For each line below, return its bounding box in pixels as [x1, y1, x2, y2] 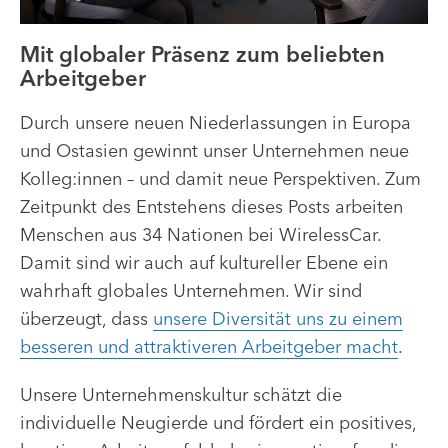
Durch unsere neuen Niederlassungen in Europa [20, 110, 411, 134]
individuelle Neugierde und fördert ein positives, [20, 410, 416, 434]
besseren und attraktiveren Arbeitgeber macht [20, 334, 398, 358]
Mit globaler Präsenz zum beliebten [20, 40, 385, 69]
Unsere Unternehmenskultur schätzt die [20, 382, 342, 406]
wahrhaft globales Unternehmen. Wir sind [20, 278, 362, 302]
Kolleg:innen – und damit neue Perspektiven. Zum [20, 166, 421, 190]
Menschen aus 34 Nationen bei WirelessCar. [20, 222, 381, 246]
